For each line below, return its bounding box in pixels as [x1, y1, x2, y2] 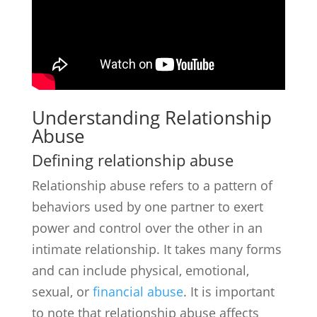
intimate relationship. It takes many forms [31, 241, 282, 258]
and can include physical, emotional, [31, 262, 249, 279]
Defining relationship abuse [31, 149, 234, 171]
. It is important [183, 283, 275, 300]
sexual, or [31, 283, 93, 300]
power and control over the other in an [31, 219, 263, 236]
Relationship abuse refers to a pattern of [31, 177, 272, 194]
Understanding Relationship [31, 105, 272, 130]
